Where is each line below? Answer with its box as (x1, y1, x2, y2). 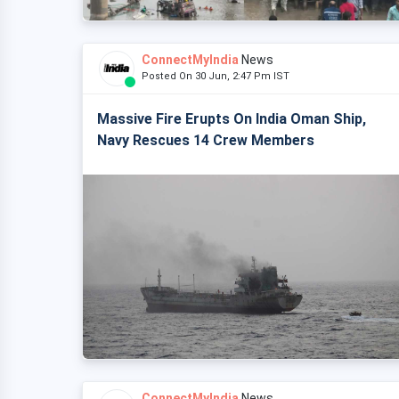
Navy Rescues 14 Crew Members (97, 132, 314, 149)
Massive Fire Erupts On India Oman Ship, (97, 110, 366, 127)
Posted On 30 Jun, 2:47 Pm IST (142, 70, 297, 82)
